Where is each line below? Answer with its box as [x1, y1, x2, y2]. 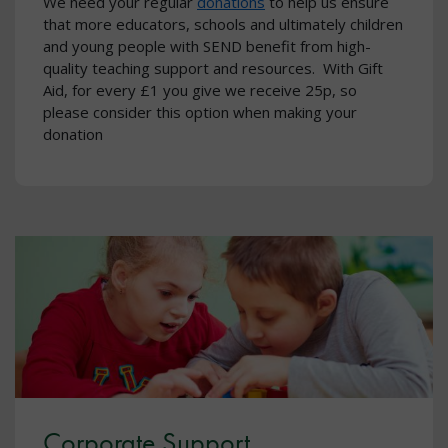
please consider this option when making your [43, 101, 357, 122]
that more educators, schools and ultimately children [43, 13, 403, 34]
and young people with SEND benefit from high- [43, 35, 371, 56]
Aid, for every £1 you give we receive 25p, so [43, 79, 357, 100]
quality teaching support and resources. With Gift [43, 57, 383, 78]
